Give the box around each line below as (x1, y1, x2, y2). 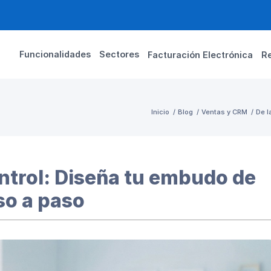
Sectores (99, 49, 139, 59)
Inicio (151, 107, 169, 116)
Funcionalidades (19, 49, 91, 59)
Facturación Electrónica (148, 49, 253, 60)
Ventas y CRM (201, 107, 247, 116)
